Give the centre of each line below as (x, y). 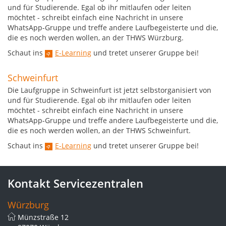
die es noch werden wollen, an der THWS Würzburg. (96, 38)
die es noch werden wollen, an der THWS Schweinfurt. (99, 130)
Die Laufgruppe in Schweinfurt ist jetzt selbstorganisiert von (109, 90)
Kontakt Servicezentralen (75, 183)
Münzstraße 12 (43, 217)
